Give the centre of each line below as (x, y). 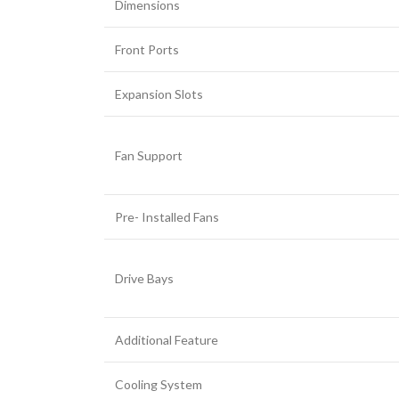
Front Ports (147, 49)
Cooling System (159, 384)
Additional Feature (167, 340)
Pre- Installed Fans (167, 217)
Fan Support (149, 155)
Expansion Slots (159, 94)
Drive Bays (144, 278)
